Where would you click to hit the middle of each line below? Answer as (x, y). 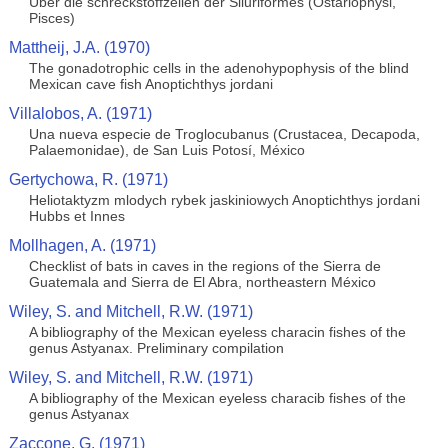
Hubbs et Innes (76, 216)
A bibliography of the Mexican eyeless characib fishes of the (217, 398)
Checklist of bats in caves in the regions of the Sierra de (204, 266)
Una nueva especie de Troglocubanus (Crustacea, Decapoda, (224, 134)
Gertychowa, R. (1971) (88, 179)
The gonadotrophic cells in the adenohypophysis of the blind (218, 68)
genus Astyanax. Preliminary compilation (156, 348)
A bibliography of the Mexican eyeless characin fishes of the (217, 332)
